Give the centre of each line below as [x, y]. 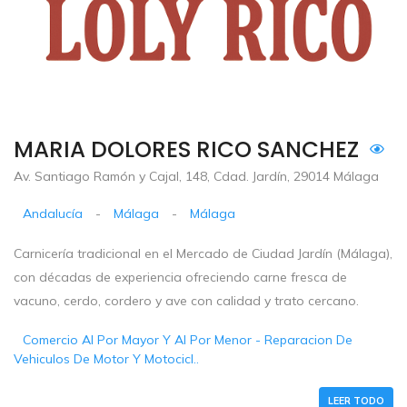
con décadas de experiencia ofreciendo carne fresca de [180, 277]
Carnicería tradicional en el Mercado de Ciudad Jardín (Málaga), [203, 253]
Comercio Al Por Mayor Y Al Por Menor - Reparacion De [188, 339]
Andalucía [53, 213]
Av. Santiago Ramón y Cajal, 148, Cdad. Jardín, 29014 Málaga [196, 176]
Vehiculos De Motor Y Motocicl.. [106, 358]
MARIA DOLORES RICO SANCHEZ [186, 149]
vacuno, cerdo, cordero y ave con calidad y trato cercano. [186, 300]
